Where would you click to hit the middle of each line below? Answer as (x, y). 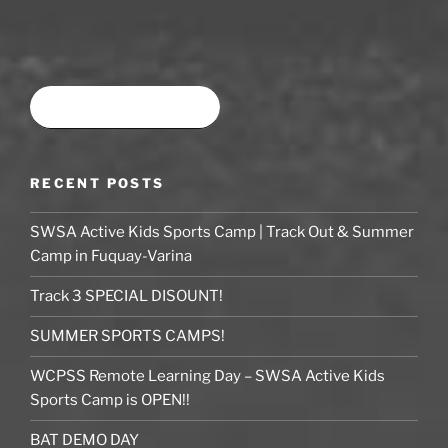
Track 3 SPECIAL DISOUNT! (126, 296)
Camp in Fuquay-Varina (111, 256)
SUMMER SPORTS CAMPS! (127, 336)
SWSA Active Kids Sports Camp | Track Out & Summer (222, 232)
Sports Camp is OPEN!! (110, 400)
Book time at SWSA (125, 108)
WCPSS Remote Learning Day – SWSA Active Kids (207, 376)
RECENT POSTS (97, 183)
